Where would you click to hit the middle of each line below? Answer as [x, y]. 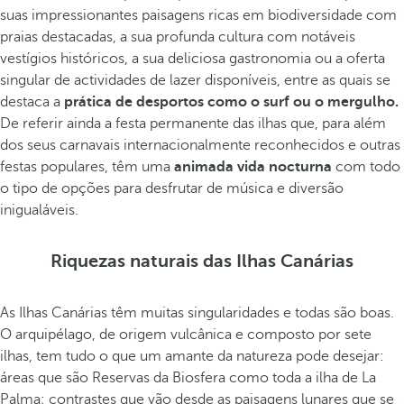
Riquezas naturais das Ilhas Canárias [202, 261]
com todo [366, 167]
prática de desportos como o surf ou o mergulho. [231, 102]
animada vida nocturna [253, 167]
